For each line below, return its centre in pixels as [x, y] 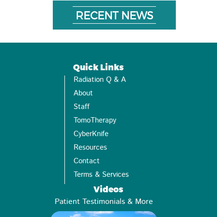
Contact [87, 161]
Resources [90, 147]
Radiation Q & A [100, 80]
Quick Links [98, 67]
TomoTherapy [95, 120]
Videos [108, 189]
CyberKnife [91, 134]
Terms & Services [101, 175]
